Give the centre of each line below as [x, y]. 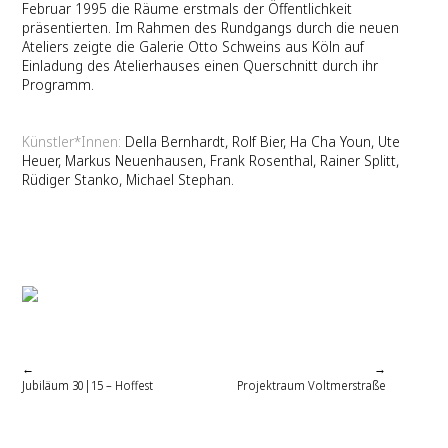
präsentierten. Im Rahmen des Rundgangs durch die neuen [211, 28]
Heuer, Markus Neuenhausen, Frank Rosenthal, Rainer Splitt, [211, 161]
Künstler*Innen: [74, 142]
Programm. [58, 85]
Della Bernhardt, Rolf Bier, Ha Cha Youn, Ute [263, 142]
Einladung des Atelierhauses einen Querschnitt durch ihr [200, 66]
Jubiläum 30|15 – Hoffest [88, 386]
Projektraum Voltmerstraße [311, 386]
